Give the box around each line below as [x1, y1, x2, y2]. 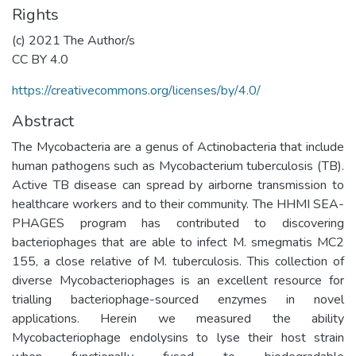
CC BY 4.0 [12, 50, 68, 68]
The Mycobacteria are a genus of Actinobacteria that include [12, 137, 344, 156]
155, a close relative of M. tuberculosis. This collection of [12, 252, 344, 270]
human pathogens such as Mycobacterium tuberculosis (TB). [12, 157, 344, 175]
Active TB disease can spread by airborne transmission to [12, 176, 344, 194]
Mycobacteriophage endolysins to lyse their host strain [12, 328, 344, 346]
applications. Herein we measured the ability [12, 309, 344, 327]
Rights [12, 3, 59, 25]
